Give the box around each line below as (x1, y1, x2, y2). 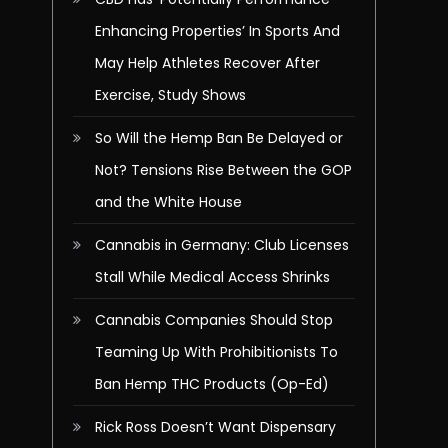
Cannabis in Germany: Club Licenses (95, 235, 349, 255)
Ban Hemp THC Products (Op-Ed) (95, 374, 329, 394)
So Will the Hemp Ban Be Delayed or (95, 128, 343, 148)
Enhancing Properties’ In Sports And (95, 21, 340, 41)
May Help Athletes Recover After (95, 53, 320, 73)
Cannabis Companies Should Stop (95, 310, 333, 330)
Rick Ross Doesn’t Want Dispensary (95, 417, 336, 437)
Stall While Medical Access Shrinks (95, 267, 330, 287)
